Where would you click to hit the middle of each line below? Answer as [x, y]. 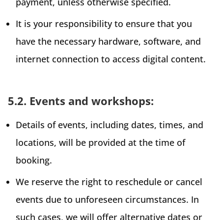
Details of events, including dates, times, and [110, 124]
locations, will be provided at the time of [100, 142]
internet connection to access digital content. [111, 59]
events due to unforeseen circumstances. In [107, 199]
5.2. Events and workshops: [81, 100]
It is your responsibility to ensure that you [104, 23]
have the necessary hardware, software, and [108, 41]
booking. [34, 160]
